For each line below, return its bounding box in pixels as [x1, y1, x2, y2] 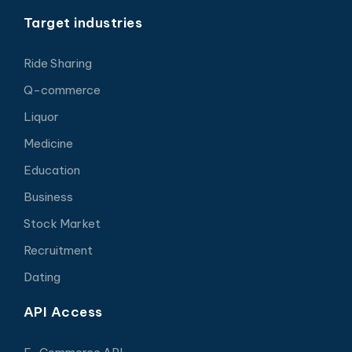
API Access [23, 302, 103, 321]
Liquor [23, 108, 59, 124]
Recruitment [23, 242, 93, 258]
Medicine [23, 135, 73, 151]
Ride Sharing [23, 55, 92, 71]
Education [23, 162, 80, 178]
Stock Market [23, 215, 101, 231]
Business [23, 189, 73, 204]
